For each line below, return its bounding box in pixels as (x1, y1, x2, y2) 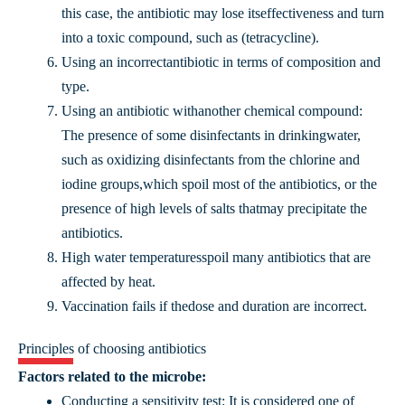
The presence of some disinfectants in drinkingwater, (61, 127, 361, 143)
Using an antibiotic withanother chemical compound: (61, 102, 363, 118)
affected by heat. (61, 273, 155, 289)
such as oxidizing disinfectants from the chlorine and (61, 151, 360, 167)
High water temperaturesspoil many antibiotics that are (61, 249, 371, 265)
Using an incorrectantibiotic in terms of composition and (61, 53, 381, 70)
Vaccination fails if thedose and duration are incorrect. (61, 297, 367, 314)
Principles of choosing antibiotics (18, 340, 206, 356)
